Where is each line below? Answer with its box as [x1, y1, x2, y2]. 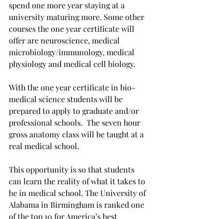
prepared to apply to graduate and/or [9, 106, 141, 116]
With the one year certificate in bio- [9, 82, 135, 92]
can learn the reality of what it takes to [9, 176, 147, 186]
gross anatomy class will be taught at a [9, 129, 146, 139]
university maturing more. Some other [9, 12, 146, 22]
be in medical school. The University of [9, 188, 148, 198]
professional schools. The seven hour [9, 117, 142, 128]
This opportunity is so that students [9, 164, 136, 175]
